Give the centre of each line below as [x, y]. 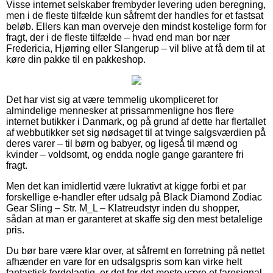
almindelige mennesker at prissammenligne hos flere [120, 110]
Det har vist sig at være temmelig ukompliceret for [112, 99]
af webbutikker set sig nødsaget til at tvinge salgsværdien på [136, 132]
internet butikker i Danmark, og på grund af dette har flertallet [136, 121]
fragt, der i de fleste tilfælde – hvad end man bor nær [118, 37]
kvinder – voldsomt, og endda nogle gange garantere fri [125, 154]
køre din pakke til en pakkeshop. [76, 59]
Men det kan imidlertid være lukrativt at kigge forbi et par [126, 186]
